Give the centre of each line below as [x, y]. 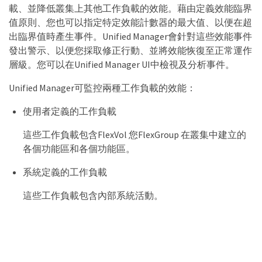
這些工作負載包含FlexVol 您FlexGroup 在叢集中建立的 [135, 135]
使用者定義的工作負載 [70, 111]
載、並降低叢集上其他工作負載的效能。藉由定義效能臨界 [130, 8]
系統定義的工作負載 [65, 172]
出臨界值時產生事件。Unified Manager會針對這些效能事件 [130, 36]
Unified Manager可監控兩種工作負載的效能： [102, 88]
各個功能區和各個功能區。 [79, 149]
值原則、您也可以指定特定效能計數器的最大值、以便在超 [130, 22]
